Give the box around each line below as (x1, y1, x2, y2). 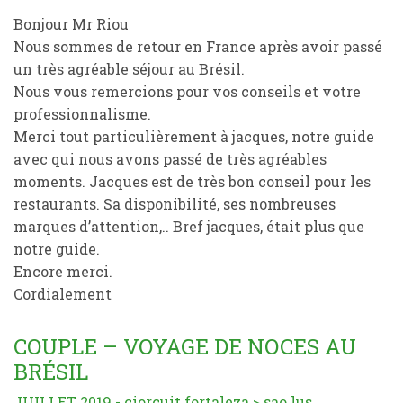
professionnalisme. (13, 104, 151, 123)
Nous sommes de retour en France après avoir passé (13, 37, 382, 56)
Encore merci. (13, 262, 112, 281)
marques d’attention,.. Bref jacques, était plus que (13, 217, 364, 236)
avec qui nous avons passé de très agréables (13, 149, 327, 168)
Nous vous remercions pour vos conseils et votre (13, 82, 361, 101)
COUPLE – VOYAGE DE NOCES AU (13, 332, 356, 361)
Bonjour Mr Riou (13, 14, 129, 33)
